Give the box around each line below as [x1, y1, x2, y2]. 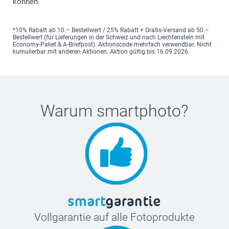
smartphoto [97, 101, 181, 121]
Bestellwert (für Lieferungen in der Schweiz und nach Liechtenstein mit [13, 33, 204, 41]
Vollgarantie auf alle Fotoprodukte [34, 211, 195, 223]
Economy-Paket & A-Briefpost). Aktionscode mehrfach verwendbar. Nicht [13, 40, 212, 48]
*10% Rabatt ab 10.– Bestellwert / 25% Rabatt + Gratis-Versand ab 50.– [13, 26, 209, 34]
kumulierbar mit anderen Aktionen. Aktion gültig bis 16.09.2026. [13, 48, 190, 55]
